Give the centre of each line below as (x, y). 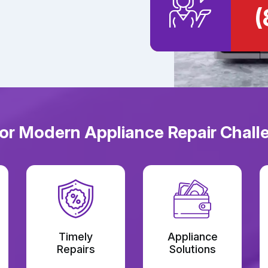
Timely (76, 237)
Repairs (76, 249)
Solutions (192, 249)
